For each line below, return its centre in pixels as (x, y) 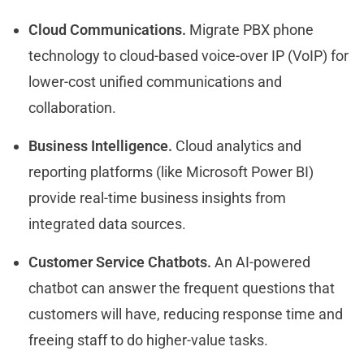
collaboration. (74, 108)
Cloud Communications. (107, 30)
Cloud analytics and (237, 146)
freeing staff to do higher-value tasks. (150, 340)
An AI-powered (262, 262)
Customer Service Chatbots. (121, 262)
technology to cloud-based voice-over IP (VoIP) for (188, 56)
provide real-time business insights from (157, 198)
